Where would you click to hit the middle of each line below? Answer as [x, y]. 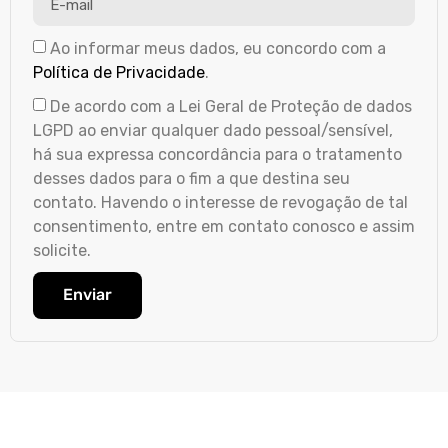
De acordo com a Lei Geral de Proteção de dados [231, 106]
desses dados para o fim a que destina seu [191, 178]
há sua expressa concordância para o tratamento [217, 154]
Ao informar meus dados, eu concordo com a [218, 48]
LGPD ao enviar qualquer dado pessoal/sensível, [213, 130]
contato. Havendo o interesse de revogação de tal [220, 202]
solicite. [62, 250]
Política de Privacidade [119, 72]
